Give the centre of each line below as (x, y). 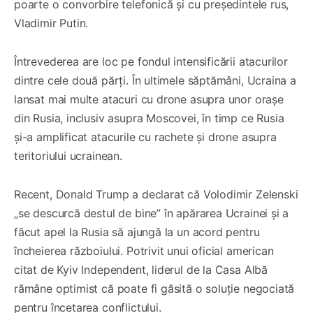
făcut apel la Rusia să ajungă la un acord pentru (137, 232)
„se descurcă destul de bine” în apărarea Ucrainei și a (152, 213)
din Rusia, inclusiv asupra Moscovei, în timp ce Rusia (149, 118)
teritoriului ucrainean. (68, 156)
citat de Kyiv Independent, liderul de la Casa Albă (141, 270)
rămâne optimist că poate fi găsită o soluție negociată (154, 289)
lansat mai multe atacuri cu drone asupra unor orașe (149, 100)
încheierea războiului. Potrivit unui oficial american (144, 251)
